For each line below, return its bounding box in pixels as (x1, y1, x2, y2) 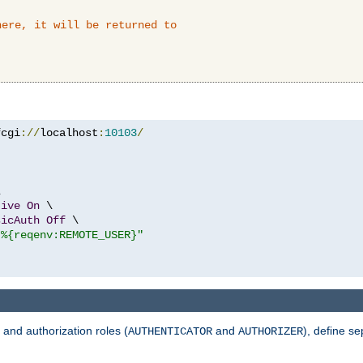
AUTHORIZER (238, 325, 303, 339)
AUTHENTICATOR (128, 325, 212, 339)
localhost (40, 126, 98, 139)
